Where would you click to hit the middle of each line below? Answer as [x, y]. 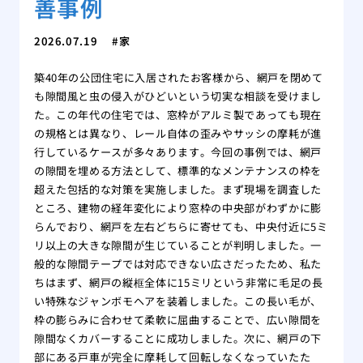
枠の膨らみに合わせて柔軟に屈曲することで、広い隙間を [177, 319]
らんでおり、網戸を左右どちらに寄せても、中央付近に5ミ [181, 226]
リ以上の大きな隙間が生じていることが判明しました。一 [177, 245]
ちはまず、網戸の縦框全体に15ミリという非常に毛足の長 [178, 282]
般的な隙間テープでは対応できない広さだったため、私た [177, 263]
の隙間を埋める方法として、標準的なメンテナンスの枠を [177, 170]
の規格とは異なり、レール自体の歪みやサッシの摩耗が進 [177, 133]
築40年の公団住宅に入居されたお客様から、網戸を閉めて [178, 77]
